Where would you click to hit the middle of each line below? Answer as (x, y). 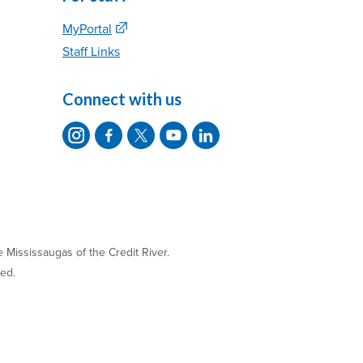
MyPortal (87, 30)
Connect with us (122, 99)
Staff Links (91, 52)
